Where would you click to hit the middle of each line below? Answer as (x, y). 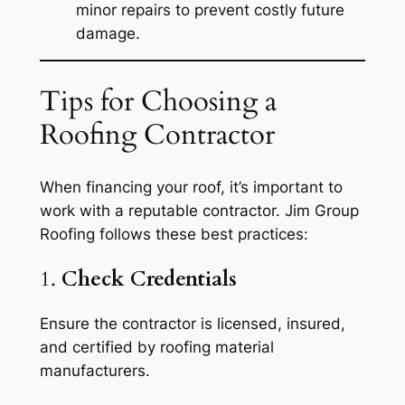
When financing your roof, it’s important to (191, 187)
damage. (108, 33)
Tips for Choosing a (158, 102)
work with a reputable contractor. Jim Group (199, 210)
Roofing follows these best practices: (174, 234)
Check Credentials (149, 279)
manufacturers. (94, 371)
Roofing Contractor (157, 135)
